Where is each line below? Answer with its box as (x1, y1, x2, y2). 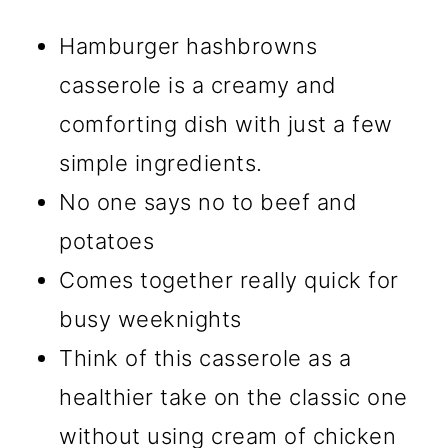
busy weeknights (59, 306, 242, 333)
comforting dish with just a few (59, 111, 393, 138)
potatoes (59, 228, 155, 255)
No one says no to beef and (59, 189, 358, 216)
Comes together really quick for (59, 267, 399, 294)
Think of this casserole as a (59, 345, 352, 372)
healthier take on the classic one (59, 384, 408, 411)
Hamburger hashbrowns (59, 33, 318, 60)
